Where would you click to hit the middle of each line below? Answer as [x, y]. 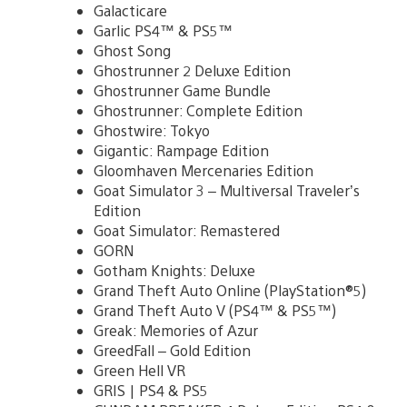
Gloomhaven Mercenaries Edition [203, 170]
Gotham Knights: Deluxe [174, 270]
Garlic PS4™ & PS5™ [163, 30]
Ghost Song [132, 50]
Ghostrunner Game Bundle [182, 90]
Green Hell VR [139, 370]
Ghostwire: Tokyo [152, 130]
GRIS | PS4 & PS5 [151, 390]
